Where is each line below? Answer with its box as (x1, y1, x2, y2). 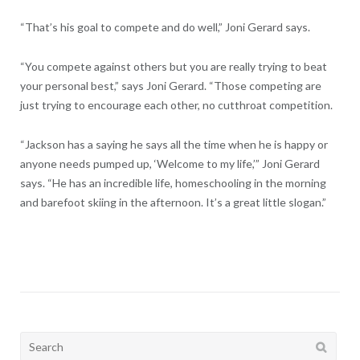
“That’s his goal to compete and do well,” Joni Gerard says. (19, 20, 310, 35)
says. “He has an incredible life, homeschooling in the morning (19, 176, 326, 190)
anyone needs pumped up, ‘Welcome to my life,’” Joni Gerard (19, 157, 320, 171)
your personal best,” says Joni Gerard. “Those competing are (19, 79, 321, 93)
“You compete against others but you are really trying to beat (19, 59, 327, 74)
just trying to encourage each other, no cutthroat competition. (19, 98, 333, 112)
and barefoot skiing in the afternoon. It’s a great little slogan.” (19, 195, 326, 210)
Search (18, 333, 55, 348)
